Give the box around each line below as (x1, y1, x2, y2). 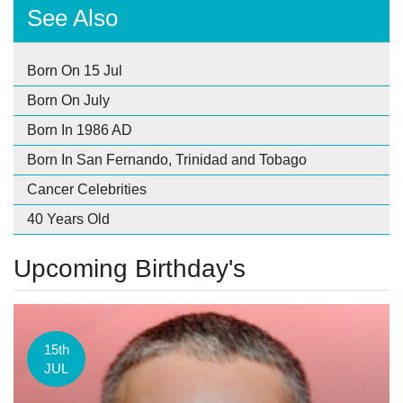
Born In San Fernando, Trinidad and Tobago (27, 152, 307, 168)
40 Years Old (27, 211, 110, 228)
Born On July (27, 93, 110, 109)
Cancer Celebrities (27, 182, 147, 198)
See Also (27, 4, 118, 32)
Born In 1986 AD (27, 122, 132, 139)
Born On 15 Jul (27, 63, 122, 79)
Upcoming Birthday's (13, 255, 246, 283)
